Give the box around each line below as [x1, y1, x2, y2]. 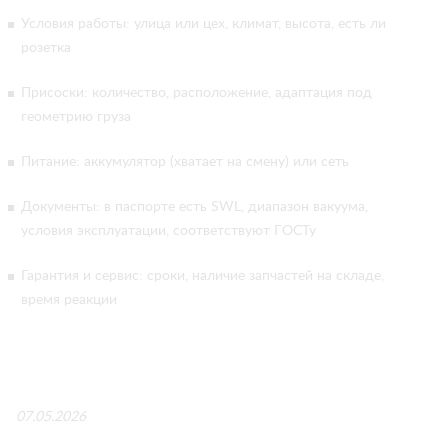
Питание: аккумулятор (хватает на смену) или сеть [21, 155, 349, 169]
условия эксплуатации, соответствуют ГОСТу [21, 224, 316, 238]
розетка [21, 41, 71, 55]
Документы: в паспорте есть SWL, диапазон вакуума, [21, 200, 368, 214]
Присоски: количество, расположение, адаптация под [21, 86, 372, 100]
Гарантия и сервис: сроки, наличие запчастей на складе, [21, 269, 384, 283]
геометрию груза [21, 110, 131, 124]
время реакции [21, 293, 117, 307]
